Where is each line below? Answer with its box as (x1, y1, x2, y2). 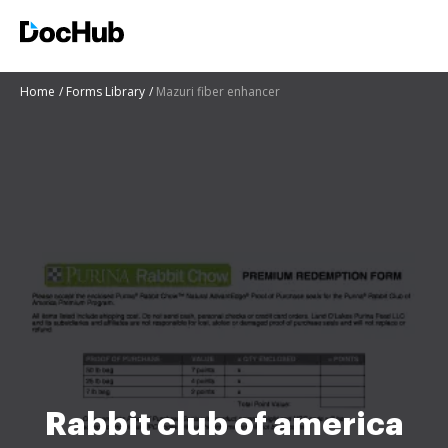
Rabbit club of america (44, 408, 404, 441)
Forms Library (66, 83, 145, 100)
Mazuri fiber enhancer (156, 83, 280, 100)
